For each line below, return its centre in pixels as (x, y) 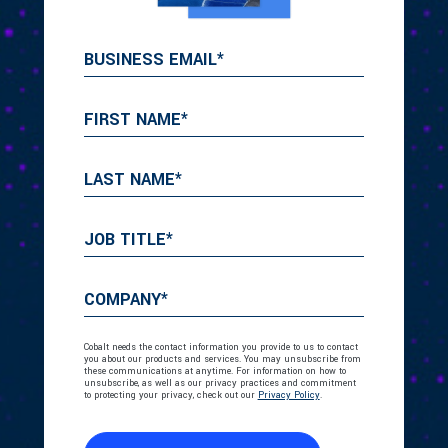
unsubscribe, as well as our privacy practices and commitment (219, 384)
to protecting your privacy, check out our (170, 396)
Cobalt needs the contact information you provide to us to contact (220, 348)
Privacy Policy (288, 396)
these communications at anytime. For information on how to (214, 372)
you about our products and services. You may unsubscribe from (222, 360)
